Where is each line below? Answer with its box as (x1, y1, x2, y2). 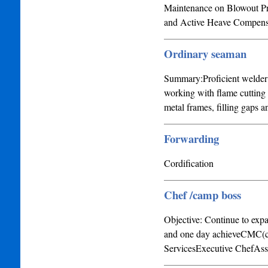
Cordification (163, 157, 214, 169)
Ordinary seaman (163, 45, 246, 62)
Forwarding (163, 130, 219, 147)
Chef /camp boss (163, 187, 241, 203)
